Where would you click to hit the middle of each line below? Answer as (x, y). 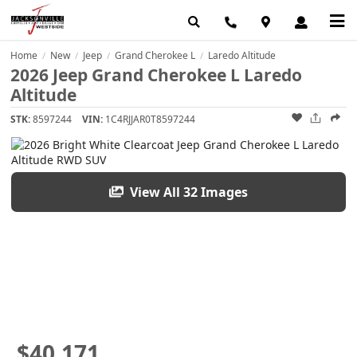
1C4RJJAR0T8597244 (151, 120)
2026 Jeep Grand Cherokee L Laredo (157, 75)
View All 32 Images (188, 192)
